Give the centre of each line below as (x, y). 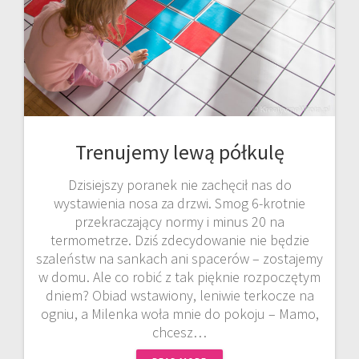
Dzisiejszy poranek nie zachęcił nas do (179, 184)
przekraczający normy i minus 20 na (179, 221)
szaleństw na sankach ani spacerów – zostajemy (179, 258)
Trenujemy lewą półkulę (179, 151)
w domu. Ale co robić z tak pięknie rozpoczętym (179, 276)
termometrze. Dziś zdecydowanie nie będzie (179, 240)
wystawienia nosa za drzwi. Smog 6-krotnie (179, 203)
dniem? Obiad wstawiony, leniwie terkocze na (179, 295)
